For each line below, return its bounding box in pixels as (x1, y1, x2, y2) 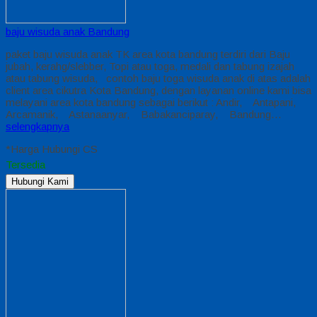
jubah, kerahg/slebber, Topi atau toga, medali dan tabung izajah (6, 60, 294, 73)
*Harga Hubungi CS (6, 143, 98, 156)
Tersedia (6, 158, 45, 171)
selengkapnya (6, 120, 69, 133)
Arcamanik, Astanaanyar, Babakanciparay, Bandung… (6, 108, 282, 121)
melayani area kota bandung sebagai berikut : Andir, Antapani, (6, 96, 304, 109)
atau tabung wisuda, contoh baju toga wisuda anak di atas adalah (6, 72, 311, 85)
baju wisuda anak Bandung (6, 25, 129, 38)
